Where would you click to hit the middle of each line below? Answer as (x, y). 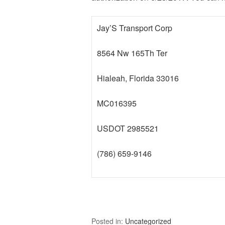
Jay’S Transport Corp (135, 28)
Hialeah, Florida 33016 (138, 78)
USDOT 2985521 (128, 128)
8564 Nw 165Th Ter (132, 53)
